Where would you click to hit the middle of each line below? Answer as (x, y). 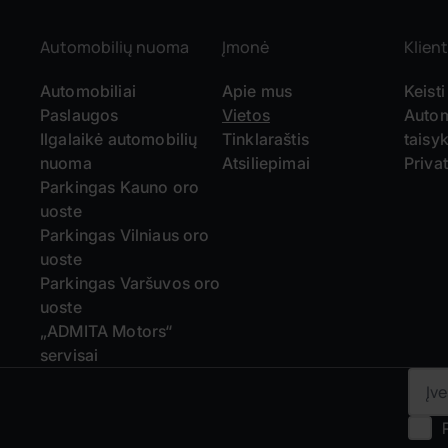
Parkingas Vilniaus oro (125, 235)
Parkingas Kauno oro (120, 187)
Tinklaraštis (265, 139)
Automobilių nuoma (114, 47)
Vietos (245, 115)
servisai (69, 355)
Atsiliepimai (265, 163)
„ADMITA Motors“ (106, 331)
